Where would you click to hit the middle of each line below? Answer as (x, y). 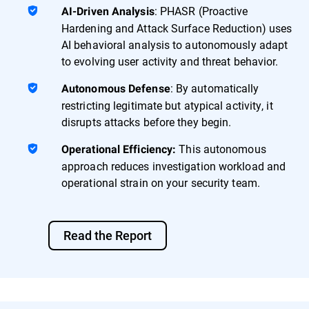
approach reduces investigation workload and (174, 166)
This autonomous (221, 148)
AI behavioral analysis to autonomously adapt (175, 44)
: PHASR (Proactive (201, 10)
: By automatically (215, 88)
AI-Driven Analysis (108, 11)
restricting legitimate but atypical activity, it (167, 105)
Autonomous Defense (116, 88)
